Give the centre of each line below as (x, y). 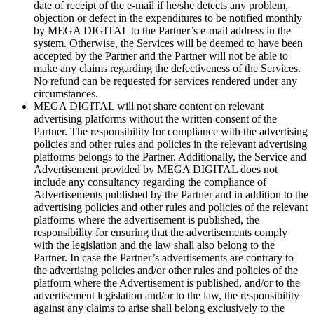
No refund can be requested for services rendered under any (165, 81)
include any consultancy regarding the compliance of (150, 182)
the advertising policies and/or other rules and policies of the (166, 270)
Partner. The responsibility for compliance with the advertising (171, 131)
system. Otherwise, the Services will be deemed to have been (168, 43)
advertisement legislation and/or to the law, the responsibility (166, 295)
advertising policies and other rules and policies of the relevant (171, 207)
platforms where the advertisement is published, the (146, 219)
